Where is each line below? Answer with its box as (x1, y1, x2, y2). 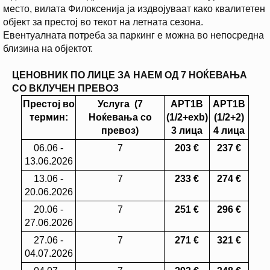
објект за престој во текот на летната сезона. (3, 17, 203, 28)
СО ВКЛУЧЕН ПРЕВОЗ (12, 83, 119, 94)
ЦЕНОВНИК (12, 70, 71, 81)
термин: (29, 112, 68, 123)
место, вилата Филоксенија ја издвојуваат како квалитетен (3, 4, 265, 14)
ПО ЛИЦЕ (71, 70, 118, 81)
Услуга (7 (97, 99, 143, 110)
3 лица (171, 125, 202, 136)
